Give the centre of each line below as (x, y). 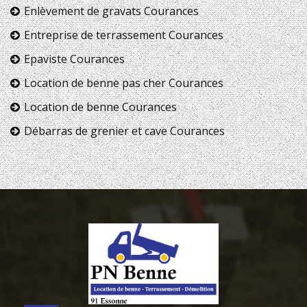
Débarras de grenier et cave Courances (124, 131)
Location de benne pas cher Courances (124, 83)
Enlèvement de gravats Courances (111, 11)
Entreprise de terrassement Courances (124, 35)
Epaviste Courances (74, 59)
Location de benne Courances (100, 107)
